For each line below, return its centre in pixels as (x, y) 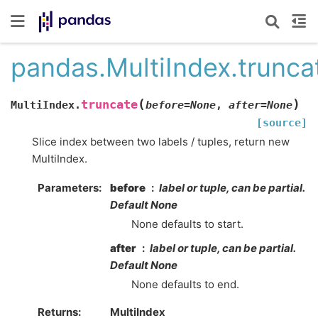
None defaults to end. (185, 284)
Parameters (68, 188)
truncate (109, 104)
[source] (282, 122)
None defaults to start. (187, 224)
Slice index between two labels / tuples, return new (161, 141)
